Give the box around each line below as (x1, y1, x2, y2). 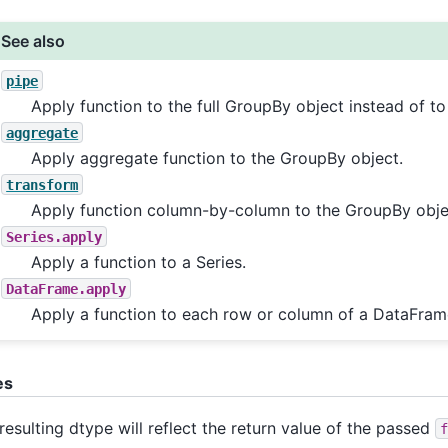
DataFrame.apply (6, 280, 127, 297)
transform (6, 176, 79, 193)
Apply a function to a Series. (31, 251, 247, 272)
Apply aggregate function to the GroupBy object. (31, 147, 404, 168)
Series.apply (6, 228, 103, 245)
